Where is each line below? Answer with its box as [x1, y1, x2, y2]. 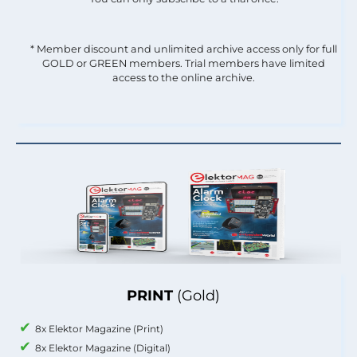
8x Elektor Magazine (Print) [35, 322, 163, 335]
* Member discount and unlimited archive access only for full [30, 42, 337, 55]
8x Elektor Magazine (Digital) [35, 341, 171, 354]
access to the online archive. [112, 71, 255, 84]
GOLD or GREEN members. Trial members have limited [42, 57, 325, 69]
